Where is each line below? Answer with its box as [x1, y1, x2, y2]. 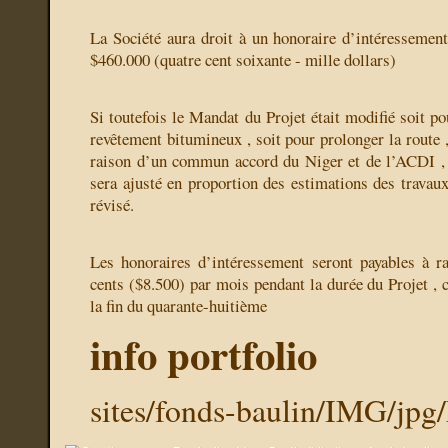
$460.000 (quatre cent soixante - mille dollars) [90, 48, 396, 72]
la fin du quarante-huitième [90, 294, 267, 318]
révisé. [90, 193, 134, 217]
